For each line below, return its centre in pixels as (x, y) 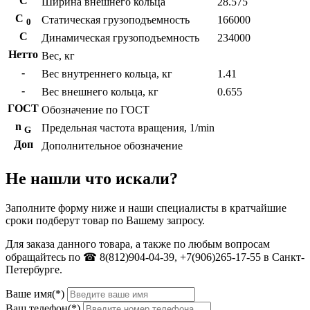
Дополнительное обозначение (112, 146)
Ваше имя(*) (35, 293)
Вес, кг (58, 56)
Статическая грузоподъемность (116, 20)
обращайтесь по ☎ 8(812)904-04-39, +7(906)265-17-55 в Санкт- (155, 257)
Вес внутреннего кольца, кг (107, 74)
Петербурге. (34, 269)
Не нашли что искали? (92, 178)
